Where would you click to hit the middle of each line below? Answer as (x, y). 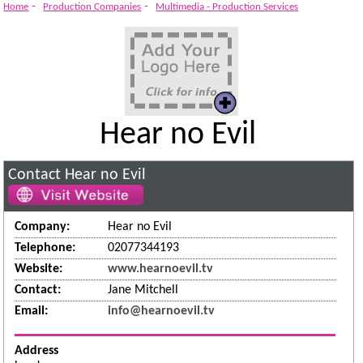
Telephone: (45, 248)
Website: (39, 269)
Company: (43, 227)
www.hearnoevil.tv (161, 269)
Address (37, 350)
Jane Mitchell (143, 290)
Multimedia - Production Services (227, 7)
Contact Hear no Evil (77, 175)
